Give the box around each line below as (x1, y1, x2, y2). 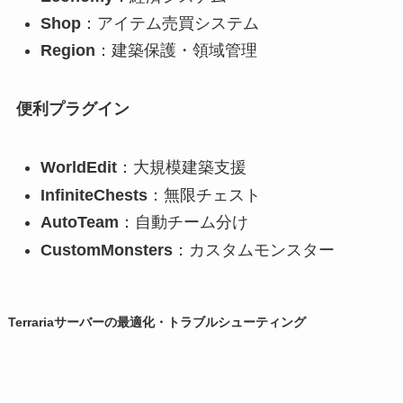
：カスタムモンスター (172, 240, 335, 259)
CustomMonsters (40, 240, 173, 259)
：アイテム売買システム (80, 14, 259, 32)
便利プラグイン (15, 100, 130, 119)
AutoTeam (40, 213, 119, 232)
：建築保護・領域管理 (94, 41, 257, 60)
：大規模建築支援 (116, 158, 246, 177)
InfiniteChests (40, 185, 148, 204)
